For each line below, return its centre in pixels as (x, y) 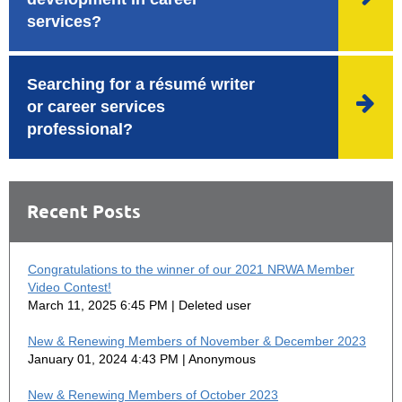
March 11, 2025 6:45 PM (98, 305)
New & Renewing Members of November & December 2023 (197, 341)
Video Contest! (70, 287)
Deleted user (215, 305)
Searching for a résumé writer (141, 84)
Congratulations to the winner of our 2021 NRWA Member (191, 269)
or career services (96, 106)
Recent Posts (84, 210)
